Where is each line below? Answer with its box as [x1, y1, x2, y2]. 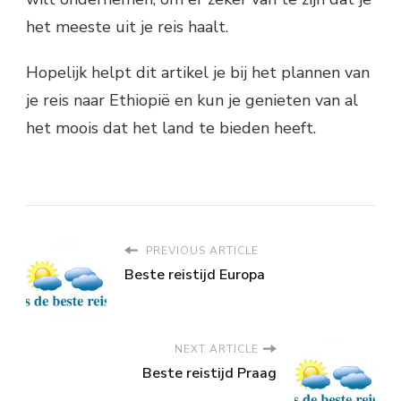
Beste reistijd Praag [142, 363, 277, 383]
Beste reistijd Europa [124, 264, 265, 285]
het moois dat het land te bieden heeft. [26, 116, 316, 139]
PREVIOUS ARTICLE [142, 243, 259, 258]
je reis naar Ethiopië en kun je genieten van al [26, 89, 358, 111]
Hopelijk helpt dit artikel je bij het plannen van [26, 61, 370, 83]
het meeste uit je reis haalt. [26, 15, 228, 38]
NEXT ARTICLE [175, 341, 259, 356]
